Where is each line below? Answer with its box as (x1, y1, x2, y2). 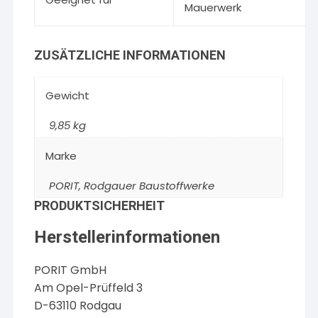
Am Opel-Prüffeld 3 (34, 280, 143, 296)
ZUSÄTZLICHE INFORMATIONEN (34, 48, 226, 62)
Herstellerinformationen (34, 227, 221, 247)
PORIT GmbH (34, 262, 107, 278)
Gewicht (45, 88, 90, 103)
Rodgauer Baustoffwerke (84, 178, 215, 193)
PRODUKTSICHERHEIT (34, 198, 165, 213)
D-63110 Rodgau (34, 297, 122, 314)
